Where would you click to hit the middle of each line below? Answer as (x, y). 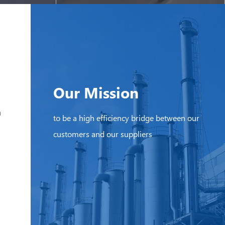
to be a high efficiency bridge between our (127, 118)
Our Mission (96, 92)
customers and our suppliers (103, 134)
